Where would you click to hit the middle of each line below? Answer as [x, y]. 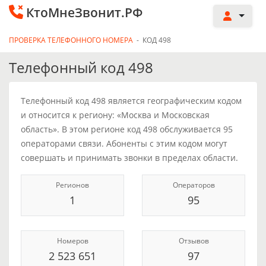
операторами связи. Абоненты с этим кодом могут [124, 143]
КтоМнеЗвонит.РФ [84, 12]
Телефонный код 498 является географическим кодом [131, 101]
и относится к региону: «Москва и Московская [115, 115]
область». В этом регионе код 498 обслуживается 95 [127, 129]
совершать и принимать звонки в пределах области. [129, 158]
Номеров [72, 241]
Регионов [72, 185]
